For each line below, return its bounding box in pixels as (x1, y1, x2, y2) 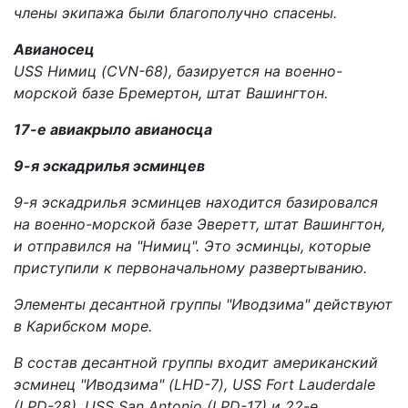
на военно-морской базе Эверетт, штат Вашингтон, (14, 214, 385, 233)
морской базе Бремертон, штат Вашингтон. (14, 83, 328, 102)
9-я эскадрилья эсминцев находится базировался (14, 192, 378, 211)
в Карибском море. (14, 316, 152, 335)
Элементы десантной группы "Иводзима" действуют (14, 294, 393, 313)
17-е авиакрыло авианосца (14, 119, 212, 138)
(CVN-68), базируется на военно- (97, 61, 342, 80)
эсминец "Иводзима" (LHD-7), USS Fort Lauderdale (14, 374, 375, 393)
